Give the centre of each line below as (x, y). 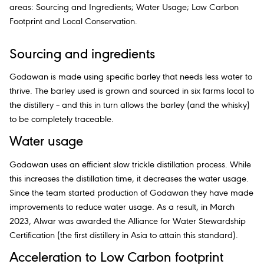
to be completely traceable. (62, 120)
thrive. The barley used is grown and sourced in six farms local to (132, 92)
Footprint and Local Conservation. (73, 22)
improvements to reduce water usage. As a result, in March (122, 207)
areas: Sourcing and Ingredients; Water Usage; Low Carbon (124, 7)
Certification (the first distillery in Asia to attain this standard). (124, 235)
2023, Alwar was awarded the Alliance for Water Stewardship (128, 221)
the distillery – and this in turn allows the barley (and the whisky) (130, 106)
